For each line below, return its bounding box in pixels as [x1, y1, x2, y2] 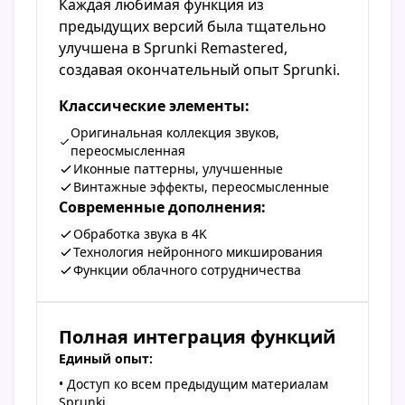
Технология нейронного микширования [73, 243, 323, 261]
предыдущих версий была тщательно [59, 16, 326, 37]
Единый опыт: [59, 350, 153, 368]
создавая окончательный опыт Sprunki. [59, 60, 340, 80]
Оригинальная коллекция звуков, [71, 124, 280, 142]
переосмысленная [71, 142, 186, 160]
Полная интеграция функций [59, 325, 335, 350]
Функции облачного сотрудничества [73, 261, 301, 279]
